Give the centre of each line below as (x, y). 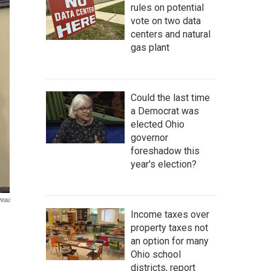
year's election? (164, 164)
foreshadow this (165, 151)
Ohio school (156, 254)
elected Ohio (158, 124)
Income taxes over (170, 214)
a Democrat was (165, 111)
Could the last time (170, 97)
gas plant (150, 47)
